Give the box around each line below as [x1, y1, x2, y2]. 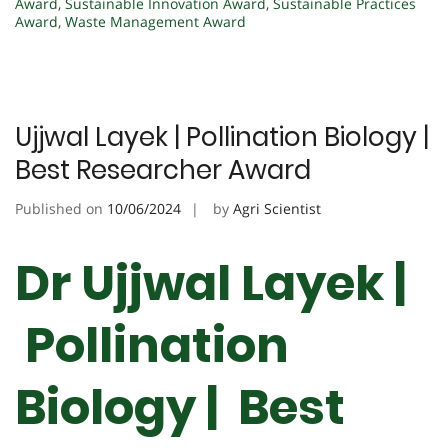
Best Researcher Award [15, 152, 311, 189]
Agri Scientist [233, 199, 321, 219]
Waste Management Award [65, 12, 246, 32]
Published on [15, 199, 107, 219]
